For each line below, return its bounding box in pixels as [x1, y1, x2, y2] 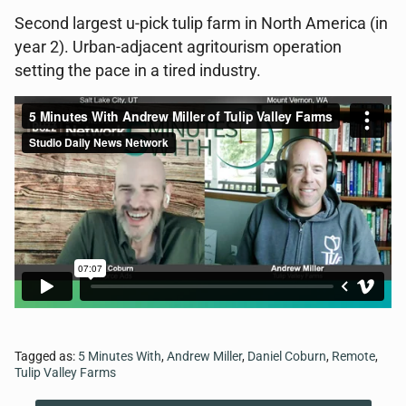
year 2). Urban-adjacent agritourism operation [14, 38, 342, 56]
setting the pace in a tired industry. [14, 62, 261, 80]
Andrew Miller [167, 349, 242, 364]
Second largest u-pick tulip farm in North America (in [14, 14, 388, 33]
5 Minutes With [78, 349, 161, 364]
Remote [332, 349, 375, 364]
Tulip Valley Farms [14, 365, 116, 381]
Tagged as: [14, 349, 78, 364]
